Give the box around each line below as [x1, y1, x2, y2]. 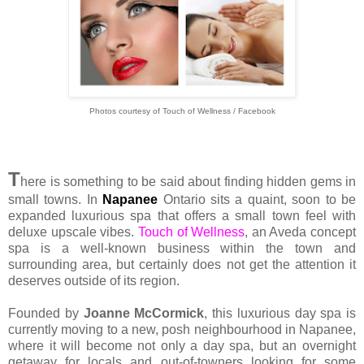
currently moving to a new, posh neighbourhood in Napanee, [8, 323, 356, 337]
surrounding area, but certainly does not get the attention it [8, 258, 356, 272]
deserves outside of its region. [8, 274, 180, 288]
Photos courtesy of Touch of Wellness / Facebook [89, 106, 275, 116]
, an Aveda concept [245, 225, 356, 240]
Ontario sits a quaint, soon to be [158, 193, 357, 207]
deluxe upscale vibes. [8, 225, 138, 240]
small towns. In [8, 193, 103, 207]
